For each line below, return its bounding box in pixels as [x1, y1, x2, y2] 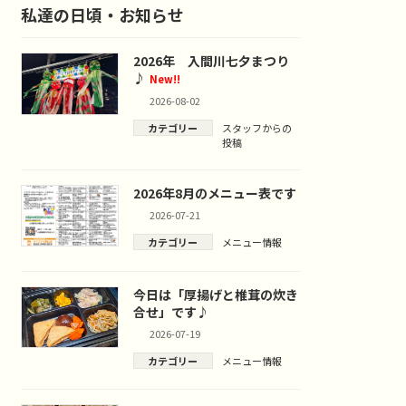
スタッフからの [221, 120, 292, 135]
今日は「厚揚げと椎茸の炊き [132, 285, 298, 304]
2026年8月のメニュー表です [132, 184, 296, 203]
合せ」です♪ [132, 302, 209, 321]
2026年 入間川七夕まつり [132, 52, 289, 71]
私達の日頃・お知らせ [21, 2, 185, 26]
